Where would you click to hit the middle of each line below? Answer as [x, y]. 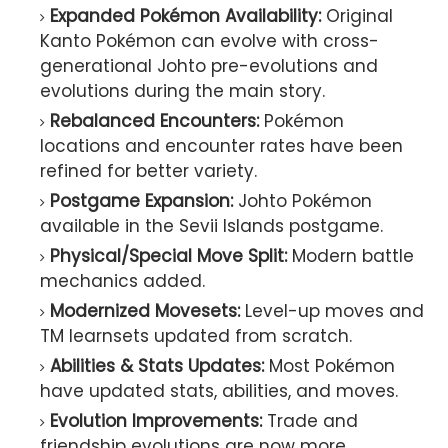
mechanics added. [122, 281]
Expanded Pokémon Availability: [185, 16]
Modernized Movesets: [145, 311]
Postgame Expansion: [141, 201]
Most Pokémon [329, 366]
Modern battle [350, 256]
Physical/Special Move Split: [168, 256]
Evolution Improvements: [156, 421]
